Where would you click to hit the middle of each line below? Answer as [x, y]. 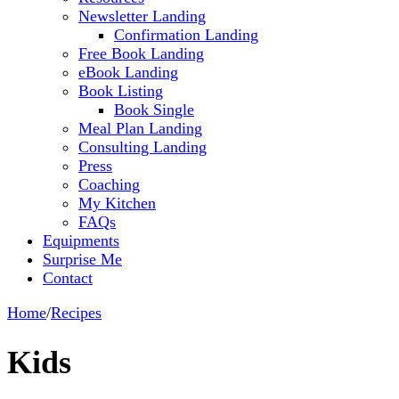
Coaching [109, 184]
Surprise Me [82, 259]
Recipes [76, 312]
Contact [68, 277]
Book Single [154, 109]
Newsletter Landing [142, 16]
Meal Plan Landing [140, 128]
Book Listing [121, 90]
